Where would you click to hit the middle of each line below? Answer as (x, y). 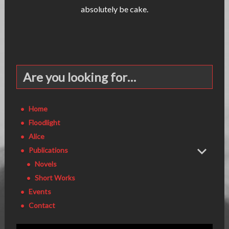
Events (40, 192)
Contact (42, 205)
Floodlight (44, 123)
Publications (48, 150)
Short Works (55, 178)
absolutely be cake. (114, 9)
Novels (45, 164)
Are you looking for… (79, 77)
